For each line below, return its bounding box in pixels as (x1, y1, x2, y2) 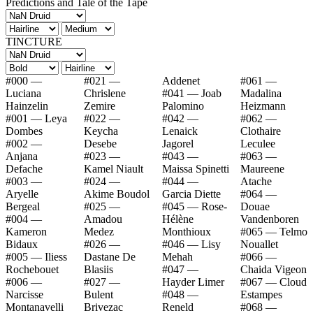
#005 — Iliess (6, 250, 31, 263)
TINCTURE (6, 35, 62, 48)
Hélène (162, 212, 194, 225)
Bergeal (6, 200, 40, 212)
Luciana (6, 87, 41, 99)
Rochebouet (6, 263, 59, 275)
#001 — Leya (6, 112, 31, 124)
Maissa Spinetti (162, 162, 229, 175)
